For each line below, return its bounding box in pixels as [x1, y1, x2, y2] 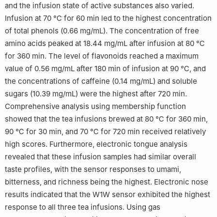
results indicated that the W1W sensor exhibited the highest [5, 189, 210, 199]
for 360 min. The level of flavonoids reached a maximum [5, 51, 199, 61]
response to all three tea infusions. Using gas [5, 202, 160, 212]
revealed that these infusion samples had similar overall [5, 152, 196, 161]
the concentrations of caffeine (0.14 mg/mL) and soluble [5, 76, 197, 86]
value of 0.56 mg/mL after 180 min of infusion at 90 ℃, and [5, 63, 206, 73]
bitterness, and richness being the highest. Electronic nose [5, 177, 208, 186]
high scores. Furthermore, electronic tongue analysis [5, 139, 187, 149]
